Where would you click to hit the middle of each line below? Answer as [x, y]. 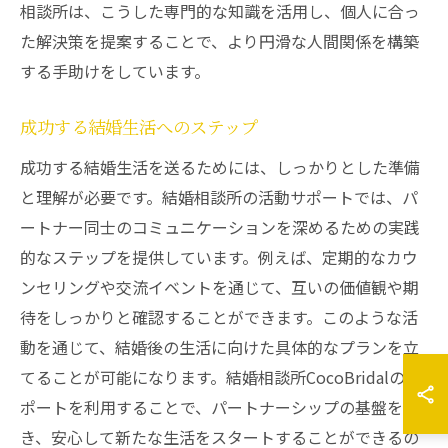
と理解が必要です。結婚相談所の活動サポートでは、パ [219, 197]
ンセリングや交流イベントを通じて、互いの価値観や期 [219, 287]
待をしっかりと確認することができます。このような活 [219, 317]
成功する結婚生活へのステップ [139, 128]
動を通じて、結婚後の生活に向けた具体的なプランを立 [219, 347]
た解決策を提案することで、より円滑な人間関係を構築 [219, 41]
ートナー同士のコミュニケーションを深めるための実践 [220, 227]
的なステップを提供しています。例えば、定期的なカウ [219, 257]
